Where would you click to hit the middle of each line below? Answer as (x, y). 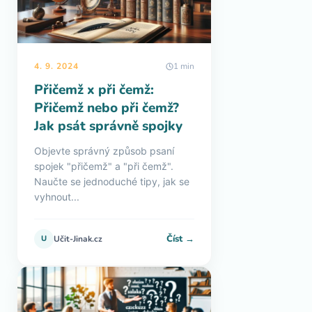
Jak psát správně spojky (108, 126)
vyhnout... (57, 197)
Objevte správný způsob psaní (104, 151)
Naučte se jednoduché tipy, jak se (112, 181)
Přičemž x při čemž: (94, 90)
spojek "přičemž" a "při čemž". (104, 166)
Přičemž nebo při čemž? (107, 108)
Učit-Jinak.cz (78, 239)
